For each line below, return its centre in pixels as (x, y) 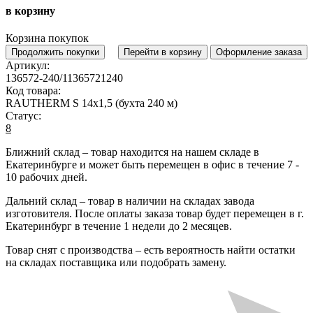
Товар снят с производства (69, 250)
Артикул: (28, 66)
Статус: (23, 116)
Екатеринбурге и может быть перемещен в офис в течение (146, 165)
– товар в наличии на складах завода (166, 201)
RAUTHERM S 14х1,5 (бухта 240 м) (92, 103)
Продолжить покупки (55, 52)
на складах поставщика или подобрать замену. (116, 263)
